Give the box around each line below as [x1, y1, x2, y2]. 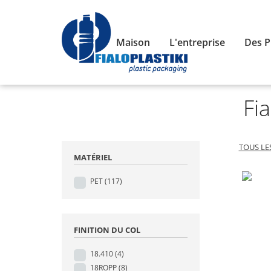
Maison [116, 35, 150, 49]
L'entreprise [169, 35, 225, 49]
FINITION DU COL [74, 224, 140, 235]
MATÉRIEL [74, 152, 112, 163]
